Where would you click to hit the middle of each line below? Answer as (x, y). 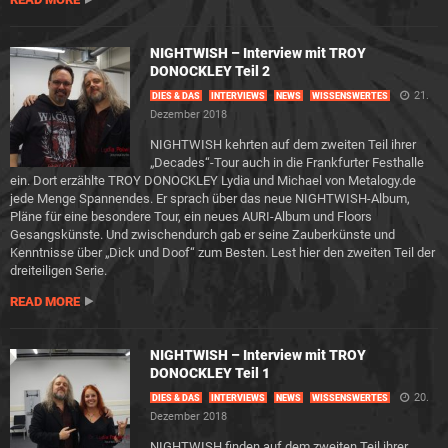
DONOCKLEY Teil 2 (210, 71)
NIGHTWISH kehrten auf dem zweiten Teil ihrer (283, 144)
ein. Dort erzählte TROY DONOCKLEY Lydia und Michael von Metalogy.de (213, 180)
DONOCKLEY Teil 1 (210, 373)
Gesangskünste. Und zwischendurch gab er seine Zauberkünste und (202, 234)
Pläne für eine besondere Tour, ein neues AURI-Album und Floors (191, 216)
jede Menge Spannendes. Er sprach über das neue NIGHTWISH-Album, (210, 198)
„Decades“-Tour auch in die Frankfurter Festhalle (287, 162)
